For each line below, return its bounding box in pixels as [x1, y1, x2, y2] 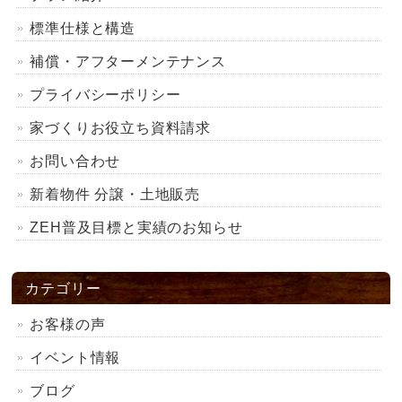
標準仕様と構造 [30, 20, 136, 36]
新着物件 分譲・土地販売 [30, 186, 201, 202]
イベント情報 [30, 349, 136, 365]
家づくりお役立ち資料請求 [30, 119, 212, 135]
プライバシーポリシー [30, 86, 181, 102]
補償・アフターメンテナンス [30, 53, 226, 69]
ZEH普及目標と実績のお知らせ [30, 219, 243, 235]
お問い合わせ [30, 153, 121, 169]
